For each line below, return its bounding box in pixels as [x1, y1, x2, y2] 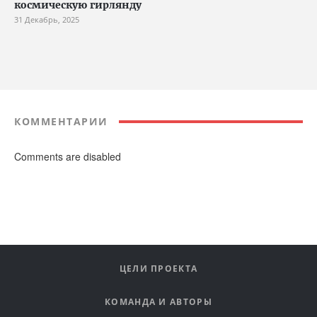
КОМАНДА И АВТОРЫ [105, 296, 212, 308]
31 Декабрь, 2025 [14, 14, 79, 25]
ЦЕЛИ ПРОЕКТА [119, 263, 198, 275]
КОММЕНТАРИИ [14, 115, 108, 129]
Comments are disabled [14, 149, 121, 164]
